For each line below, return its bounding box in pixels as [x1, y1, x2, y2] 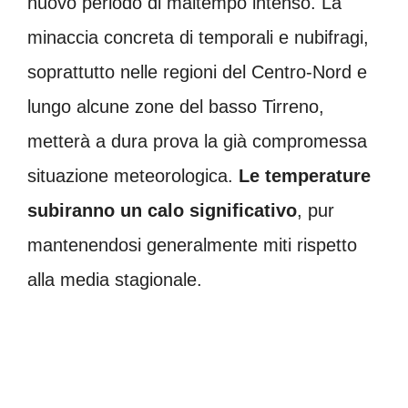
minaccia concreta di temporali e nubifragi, [27, 26, 369, 47]
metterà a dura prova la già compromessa [27, 130, 367, 151]
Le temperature [239, 165, 371, 186]
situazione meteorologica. [27, 165, 239, 186]
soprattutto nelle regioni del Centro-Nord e [27, 61, 367, 82]
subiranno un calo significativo [27, 199, 297, 220]
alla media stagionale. [27, 269, 202, 290]
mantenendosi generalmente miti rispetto [27, 234, 357, 255]
